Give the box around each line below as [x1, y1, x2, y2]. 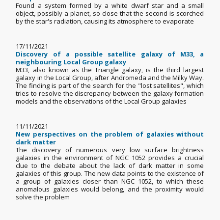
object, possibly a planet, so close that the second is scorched [16, 9, 204, 18]
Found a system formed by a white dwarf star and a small [16, 1, 204, 10]
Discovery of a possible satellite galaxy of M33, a [16, 50, 204, 59]
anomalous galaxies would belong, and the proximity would [16, 185, 204, 194]
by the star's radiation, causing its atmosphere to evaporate [16, 17, 200, 26]
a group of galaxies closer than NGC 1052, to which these [16, 177, 204, 186]
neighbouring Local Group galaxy [16, 57, 127, 67]
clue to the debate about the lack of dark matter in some [16, 161, 204, 170]
